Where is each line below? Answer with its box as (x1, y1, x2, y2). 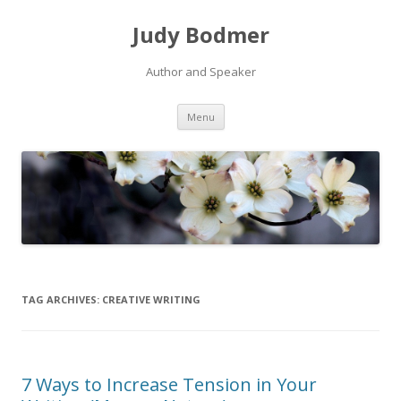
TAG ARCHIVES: (21, 293, 102, 307)
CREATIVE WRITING (102, 293, 200, 307)
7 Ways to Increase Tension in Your (21, 372, 317, 397)
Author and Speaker (145, 64, 256, 80)
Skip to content (224, 101, 312, 118)
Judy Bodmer (132, 20, 269, 49)
